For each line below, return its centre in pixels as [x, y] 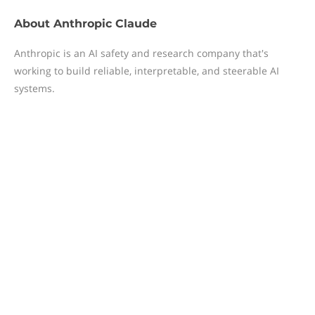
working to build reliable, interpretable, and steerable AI [147, 71]
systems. [34, 88]
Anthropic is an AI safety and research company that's [141, 53]
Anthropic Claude [105, 24]
